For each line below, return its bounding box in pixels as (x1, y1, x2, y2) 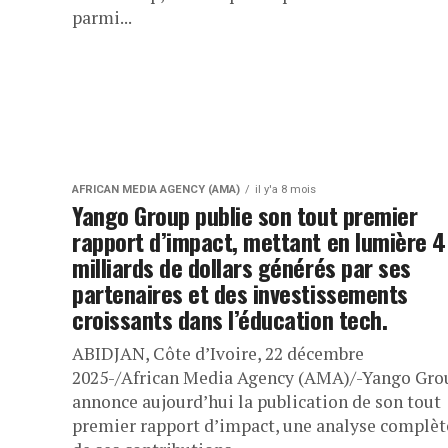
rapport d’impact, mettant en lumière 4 (72, 223, 446, 260)
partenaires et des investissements (72, 275, 408, 312)
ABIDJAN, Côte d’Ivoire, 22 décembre (72, 342, 364, 366)
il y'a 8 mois (255, 183, 316, 197)
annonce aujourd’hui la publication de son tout (72, 390, 441, 414)
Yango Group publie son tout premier (72, 197, 418, 234)
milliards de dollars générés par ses (72, 249, 411, 286)
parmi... (72, 6, 132, 30)
